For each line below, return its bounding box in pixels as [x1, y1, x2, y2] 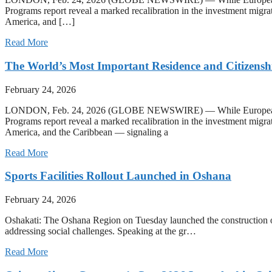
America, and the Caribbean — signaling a [5, 126, 168, 137]
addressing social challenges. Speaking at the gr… [5, 226, 196, 237]
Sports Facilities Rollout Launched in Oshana [5, 169, 231, 183]
